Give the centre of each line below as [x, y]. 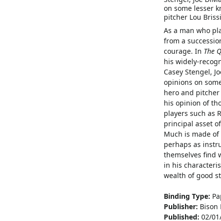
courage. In [184, 51]
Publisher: [181, 206]
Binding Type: [187, 196]
